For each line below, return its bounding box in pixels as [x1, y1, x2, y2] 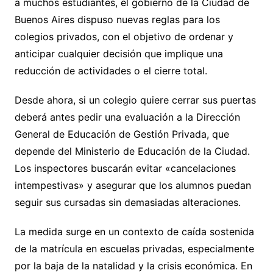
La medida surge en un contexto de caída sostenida [14, 225, 254, 238]
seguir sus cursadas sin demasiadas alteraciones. [14, 196, 241, 208]
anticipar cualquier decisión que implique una [14, 47, 223, 60]
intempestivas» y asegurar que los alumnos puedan [14, 179, 251, 191]
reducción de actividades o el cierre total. [14, 64, 207, 77]
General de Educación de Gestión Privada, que [14, 127, 229, 140]
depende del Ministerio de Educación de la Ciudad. [14, 144, 250, 157]
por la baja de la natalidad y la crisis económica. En [14, 259, 252, 272]
